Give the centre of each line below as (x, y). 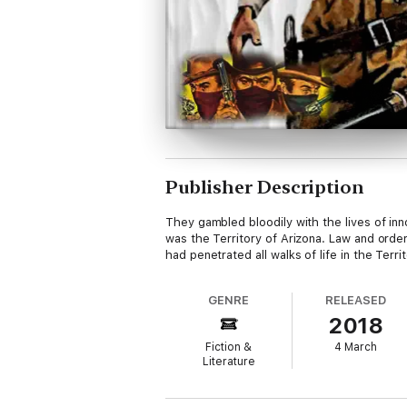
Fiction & (229, 347)
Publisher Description (265, 187)
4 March (356, 347)
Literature (228, 362)
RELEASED (356, 300)
